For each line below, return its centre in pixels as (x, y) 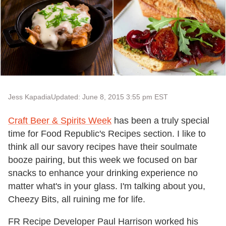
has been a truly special (160, 120)
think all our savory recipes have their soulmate (103, 147)
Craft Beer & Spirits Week (60, 120)
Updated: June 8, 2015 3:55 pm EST (109, 97)
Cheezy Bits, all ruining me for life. (77, 199)
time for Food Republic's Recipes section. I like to (107, 133)
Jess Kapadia (30, 97)
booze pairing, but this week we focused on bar (103, 160)
